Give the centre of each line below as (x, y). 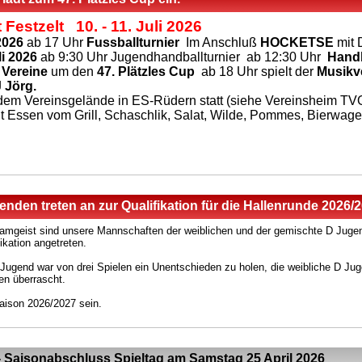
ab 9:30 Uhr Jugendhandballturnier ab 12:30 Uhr (182, 57)
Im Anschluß (220, 42)
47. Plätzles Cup (147, 71)
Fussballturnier (133, 42)
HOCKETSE (297, 42)
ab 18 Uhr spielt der (259, 71)
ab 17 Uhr (55, 42)
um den (71, 71)
